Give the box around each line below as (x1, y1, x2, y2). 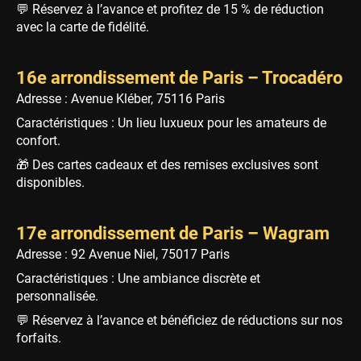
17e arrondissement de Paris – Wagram (16, 222, 330, 243)
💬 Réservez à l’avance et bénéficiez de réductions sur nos (16, 312, 342, 328)
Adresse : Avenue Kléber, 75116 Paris (16, 90, 225, 106)
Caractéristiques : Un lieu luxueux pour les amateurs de (16, 114, 326, 131)
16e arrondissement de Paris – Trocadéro (16, 66, 342, 88)
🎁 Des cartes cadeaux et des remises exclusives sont (16, 156, 318, 172)
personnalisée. (16, 288, 98, 304)
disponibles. (16, 174, 85, 190)
